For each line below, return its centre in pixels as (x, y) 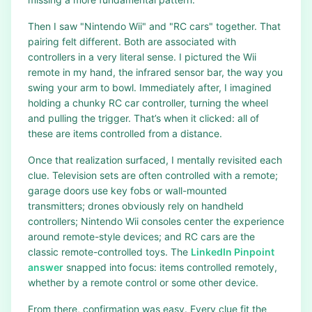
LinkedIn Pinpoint (233, 252)
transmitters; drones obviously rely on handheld (136, 206)
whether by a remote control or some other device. (143, 282)
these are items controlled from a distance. (125, 133)
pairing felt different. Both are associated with (132, 41)
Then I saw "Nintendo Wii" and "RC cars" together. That (154, 26)
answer (46, 267)
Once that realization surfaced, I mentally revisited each (155, 160)
